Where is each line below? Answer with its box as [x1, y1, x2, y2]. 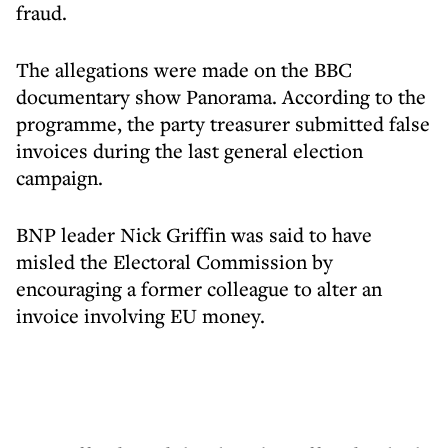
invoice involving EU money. [16, 302, 265, 329]
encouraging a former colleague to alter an [16, 275, 382, 302]
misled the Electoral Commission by [16, 248, 333, 275]
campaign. [16, 164, 103, 191]
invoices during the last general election [16, 137, 363, 164]
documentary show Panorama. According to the [16, 83, 426, 110]
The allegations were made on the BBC [16, 56, 352, 83]
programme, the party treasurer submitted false [16, 110, 430, 137]
